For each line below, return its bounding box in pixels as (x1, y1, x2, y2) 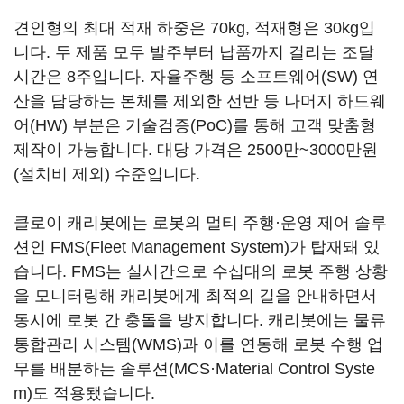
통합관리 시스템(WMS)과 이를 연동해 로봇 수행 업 (14, 335, 383, 353)
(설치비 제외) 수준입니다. (14, 165, 200, 183)
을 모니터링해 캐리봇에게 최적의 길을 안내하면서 (14, 287, 377, 305)
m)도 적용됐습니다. (14, 384, 155, 402)
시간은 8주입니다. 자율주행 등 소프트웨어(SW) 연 (14, 68, 379, 86)
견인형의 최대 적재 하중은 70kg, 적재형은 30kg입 (14, 19, 375, 37)
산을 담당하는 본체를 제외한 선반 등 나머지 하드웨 (14, 92, 386, 110)
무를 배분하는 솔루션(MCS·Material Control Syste (14, 360, 375, 378)
